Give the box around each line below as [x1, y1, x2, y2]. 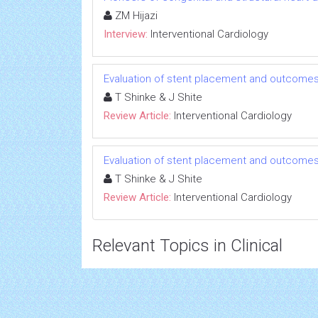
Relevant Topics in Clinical [92, 236, 283, 256]
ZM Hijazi [112, 9, 158, 22]
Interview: [104, 28, 148, 40]
